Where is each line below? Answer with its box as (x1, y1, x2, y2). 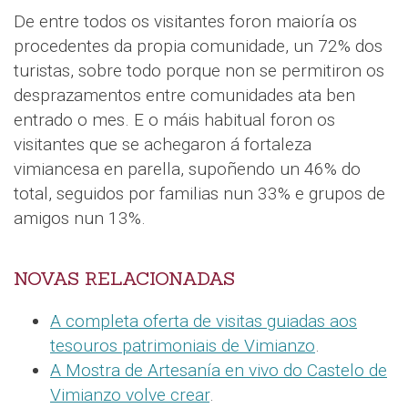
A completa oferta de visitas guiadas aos (50, 311, 357, 331)
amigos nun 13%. (14, 208, 146, 229)
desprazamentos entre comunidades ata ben (14, 85, 355, 106)
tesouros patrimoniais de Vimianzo (50, 335, 315, 356)
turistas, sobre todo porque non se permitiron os (14, 60, 384, 81)
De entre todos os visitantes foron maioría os (14, 11, 357, 32)
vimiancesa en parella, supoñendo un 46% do (14, 158, 361, 179)
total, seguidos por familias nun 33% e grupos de (14, 183, 385, 204)
